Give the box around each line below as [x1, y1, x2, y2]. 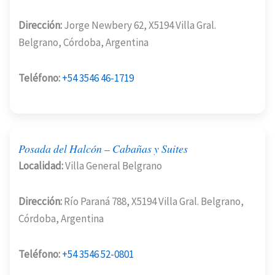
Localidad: [18, 159, 63, 173]
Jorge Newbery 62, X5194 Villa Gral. [62, 18, 216, 33]
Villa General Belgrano [63, 159, 162, 173]
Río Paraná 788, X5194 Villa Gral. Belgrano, [62, 195, 244, 209]
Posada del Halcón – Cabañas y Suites [18, 141, 188, 156]
